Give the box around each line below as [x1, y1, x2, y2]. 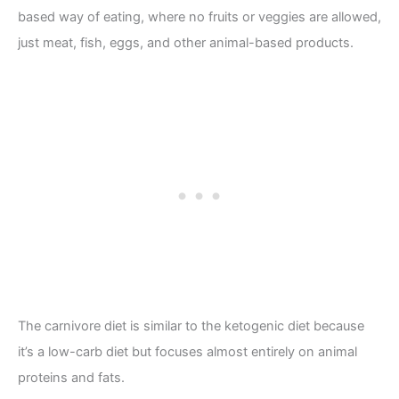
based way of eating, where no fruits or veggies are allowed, [18, 8, 381, 25]
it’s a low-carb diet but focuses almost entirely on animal [18, 343, 357, 360]
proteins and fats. [18, 369, 128, 386]
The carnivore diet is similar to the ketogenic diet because [18, 317, 364, 334]
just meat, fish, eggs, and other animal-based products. [18, 34, 354, 51]
